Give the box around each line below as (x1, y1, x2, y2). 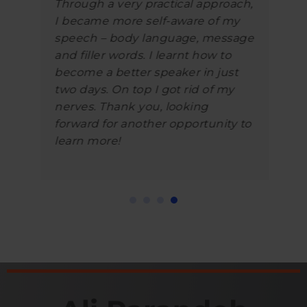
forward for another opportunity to (53, 116, 250, 130)
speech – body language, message (53, 31, 253, 45)
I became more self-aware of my (53, 14, 238, 27)
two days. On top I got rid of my (53, 82, 233, 96)
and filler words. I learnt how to (53, 48, 230, 62)
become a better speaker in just (53, 65, 237, 79)
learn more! (53, 134, 119, 147)
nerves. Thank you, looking (53, 99, 207, 113)
